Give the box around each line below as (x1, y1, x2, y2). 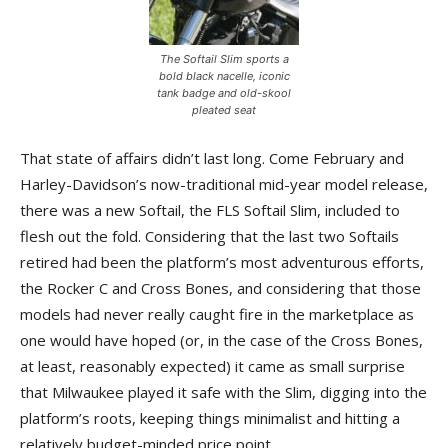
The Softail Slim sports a (159, 52, 289, 66)
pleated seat (192, 103, 256, 117)
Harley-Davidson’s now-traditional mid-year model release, (20, 174, 428, 194)
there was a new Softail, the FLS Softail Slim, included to (20, 200, 400, 220)
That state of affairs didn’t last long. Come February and (20, 148, 404, 168)
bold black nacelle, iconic (158, 69, 290, 83)
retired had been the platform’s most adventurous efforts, (20, 252, 424, 272)
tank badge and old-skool (157, 86, 291, 100)
